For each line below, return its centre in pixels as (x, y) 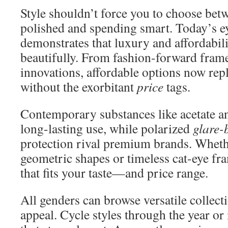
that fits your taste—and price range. (114, 173)
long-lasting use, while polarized (107, 128)
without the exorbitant (79, 87)
